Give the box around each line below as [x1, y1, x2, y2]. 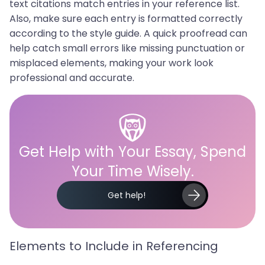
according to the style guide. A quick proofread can [9, 27, 247, 40]
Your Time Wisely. [71, 161, 194, 181]
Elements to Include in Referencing [9, 238, 218, 254]
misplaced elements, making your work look [9, 56, 214, 70]
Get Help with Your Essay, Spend [19, 142, 246, 161]
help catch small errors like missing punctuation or [9, 41, 245, 55]
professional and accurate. [9, 71, 134, 85]
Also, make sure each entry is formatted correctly [9, 12, 243, 25]
